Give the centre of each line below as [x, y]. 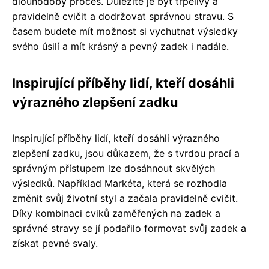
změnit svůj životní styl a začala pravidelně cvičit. [125, 198]
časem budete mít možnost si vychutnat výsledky [125, 31]
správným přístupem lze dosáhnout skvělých [113, 168]
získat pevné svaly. [55, 243]
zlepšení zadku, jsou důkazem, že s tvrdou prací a [126, 153]
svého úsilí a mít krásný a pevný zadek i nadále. [120, 46]
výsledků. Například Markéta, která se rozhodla [119, 183]
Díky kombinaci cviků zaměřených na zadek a [116, 213]
